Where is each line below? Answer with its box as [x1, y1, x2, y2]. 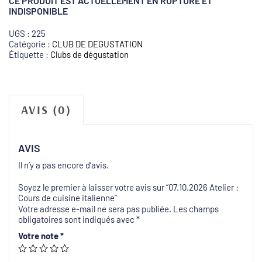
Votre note [18, 230, 60, 241]
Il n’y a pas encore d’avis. [18, 159, 109, 170]
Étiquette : [9, 49, 50, 60]
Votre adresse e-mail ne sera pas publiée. [18, 203, 171, 214]
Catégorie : [9, 38, 52, 49]
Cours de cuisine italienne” [18, 192, 117, 203]
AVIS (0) [21, 102, 71, 117]
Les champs [173, 203, 219, 214]
